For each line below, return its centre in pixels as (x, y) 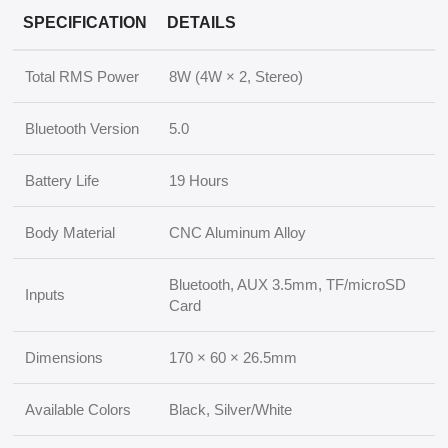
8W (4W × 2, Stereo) (236, 76)
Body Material (70, 232)
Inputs (45, 294)
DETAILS (201, 22)
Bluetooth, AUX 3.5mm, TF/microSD (287, 284)
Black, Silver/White (230, 409)
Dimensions (64, 357)
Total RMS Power (82, 76)
